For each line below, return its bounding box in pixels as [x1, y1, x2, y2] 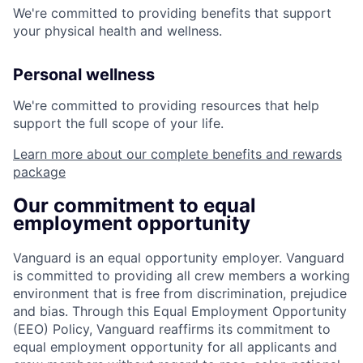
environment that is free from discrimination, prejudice [13, 285, 347, 302]
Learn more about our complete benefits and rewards [13, 146, 342, 163]
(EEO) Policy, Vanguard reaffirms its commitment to [13, 321, 331, 338]
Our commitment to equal [13, 194, 256, 218]
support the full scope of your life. [13, 115, 224, 132]
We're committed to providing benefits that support [13, 5, 331, 22]
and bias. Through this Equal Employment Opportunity [13, 303, 347, 320]
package [13, 164, 66, 181]
